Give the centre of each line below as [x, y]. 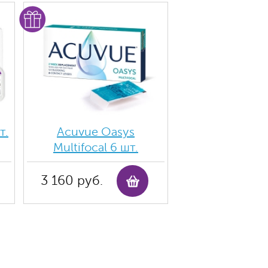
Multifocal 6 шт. [96, 147]
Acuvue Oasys [96, 132]
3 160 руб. [72, 181]
